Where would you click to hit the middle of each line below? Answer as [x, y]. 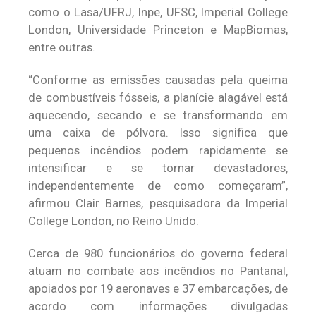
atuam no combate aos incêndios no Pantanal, [158, 271]
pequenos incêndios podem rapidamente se [158, 150]
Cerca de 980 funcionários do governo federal [158, 253]
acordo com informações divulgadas [158, 306]
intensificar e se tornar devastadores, [158, 168]
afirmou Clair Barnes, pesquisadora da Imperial [158, 203]
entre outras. [62, 47]
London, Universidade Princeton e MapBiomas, [158, 30]
